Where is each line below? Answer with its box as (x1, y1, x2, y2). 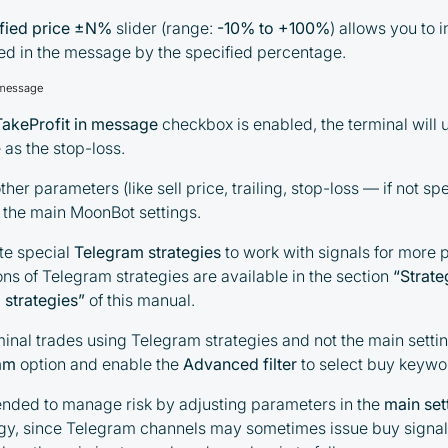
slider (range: (112, 18, 214, 39)
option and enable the (16, 354, 184, 375)
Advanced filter (183, 354, 298, 375)
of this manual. (85, 290, 196, 311)
